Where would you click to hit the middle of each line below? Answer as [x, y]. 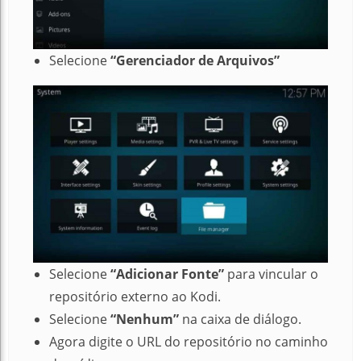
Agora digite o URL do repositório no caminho [189, 342]
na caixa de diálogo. [240, 319]
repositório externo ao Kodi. [135, 297]
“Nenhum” [145, 319]
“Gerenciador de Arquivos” [195, 60]
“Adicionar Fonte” [167, 274]
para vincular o [271, 274]
